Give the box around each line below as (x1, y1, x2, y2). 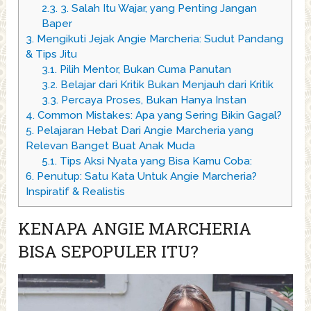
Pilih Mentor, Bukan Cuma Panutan (56, 63, 231, 76)
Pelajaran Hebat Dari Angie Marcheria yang (34, 124, 254, 137)
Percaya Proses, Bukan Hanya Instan (58, 94, 246, 107)
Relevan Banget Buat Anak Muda (26, 140, 196, 153)
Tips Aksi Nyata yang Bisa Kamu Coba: (56, 155, 252, 168)
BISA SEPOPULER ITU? (18, 240, 199, 263)
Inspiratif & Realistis (26, 185, 126, 199)
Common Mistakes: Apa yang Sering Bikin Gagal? (35, 109, 283, 122)
